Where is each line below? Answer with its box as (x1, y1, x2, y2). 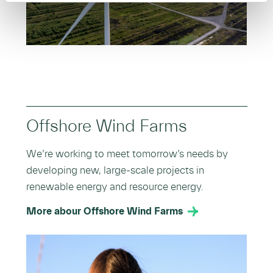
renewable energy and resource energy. (26, 181, 204, 193)
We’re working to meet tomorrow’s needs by (26, 148, 228, 160)
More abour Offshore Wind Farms (26, 205, 183, 218)
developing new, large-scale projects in (26, 165, 204, 177)
